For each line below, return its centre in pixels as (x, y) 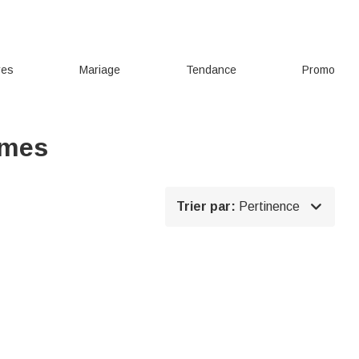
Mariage (100, 70)
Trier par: (206, 206)
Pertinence (269, 206)
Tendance (212, 70)
